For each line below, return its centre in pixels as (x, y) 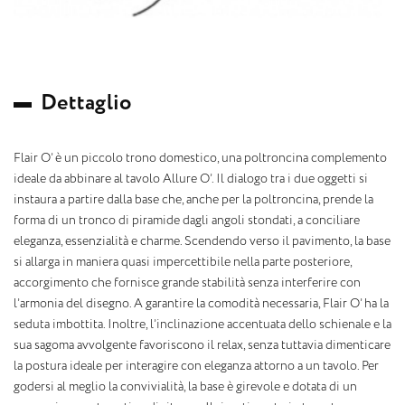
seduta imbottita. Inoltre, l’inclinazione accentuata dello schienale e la (202, 325)
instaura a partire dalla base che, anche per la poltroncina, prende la (193, 200)
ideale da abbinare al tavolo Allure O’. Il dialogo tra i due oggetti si (191, 179)
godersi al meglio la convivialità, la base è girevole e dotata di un (185, 387)
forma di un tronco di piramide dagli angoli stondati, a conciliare (187, 221)
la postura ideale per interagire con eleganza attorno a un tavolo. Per (196, 367)
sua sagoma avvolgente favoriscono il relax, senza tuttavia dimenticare (202, 346)
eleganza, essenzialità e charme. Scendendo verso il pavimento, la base (202, 242)
